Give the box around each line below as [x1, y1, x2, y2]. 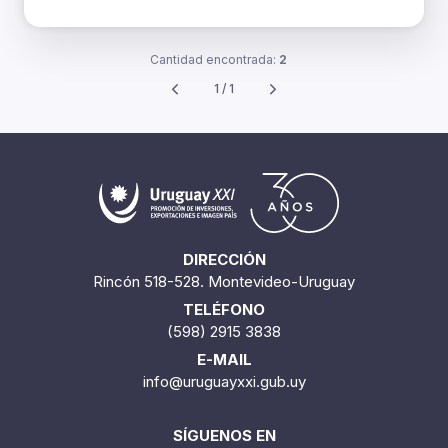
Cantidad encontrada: [149, 52, 279, 68]
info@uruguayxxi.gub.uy [142, 371, 306, 391]
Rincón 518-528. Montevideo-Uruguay [93, 271, 355, 291]
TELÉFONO [183, 299, 265, 319]
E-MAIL [196, 349, 252, 369]
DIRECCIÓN [182, 249, 266, 269]
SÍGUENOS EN [172, 425, 276, 445]
